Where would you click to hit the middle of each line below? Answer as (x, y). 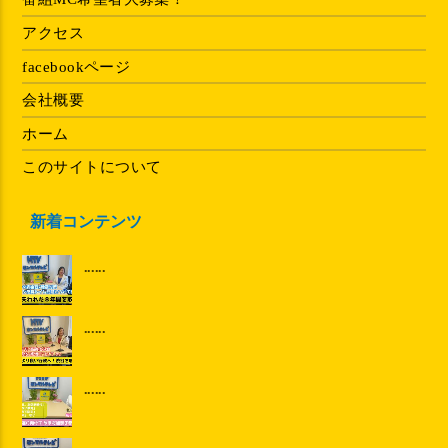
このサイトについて (92, 167)
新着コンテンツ (86, 221)
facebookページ (76, 66)
